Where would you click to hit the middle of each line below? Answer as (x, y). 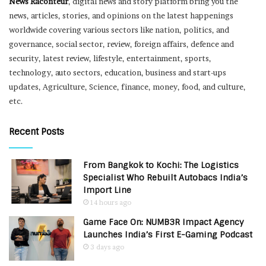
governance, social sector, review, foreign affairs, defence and (121, 44)
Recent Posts (37, 132)
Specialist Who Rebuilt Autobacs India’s (165, 178)
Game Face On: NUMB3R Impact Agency (164, 222)
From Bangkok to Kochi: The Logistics (161, 165)
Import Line (107, 190)
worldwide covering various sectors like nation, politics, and (119, 30)
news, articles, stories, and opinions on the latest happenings (121, 16)
